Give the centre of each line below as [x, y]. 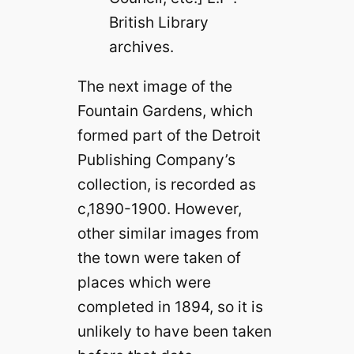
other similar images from [168, 233]
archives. [141, 46]
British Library [158, 22]
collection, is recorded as [166, 184]
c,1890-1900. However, [159, 208]
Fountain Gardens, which [165, 110]
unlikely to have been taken [174, 331]
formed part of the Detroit [169, 135]
